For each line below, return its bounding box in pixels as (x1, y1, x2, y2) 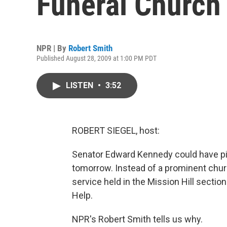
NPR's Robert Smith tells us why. (72, 214, 203, 224)
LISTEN (66, 81, 95, 90)
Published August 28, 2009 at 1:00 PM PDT (36, 54, 157, 62)
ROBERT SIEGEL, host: (72, 125, 160, 136)
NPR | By (36, 43, 68, 53)
